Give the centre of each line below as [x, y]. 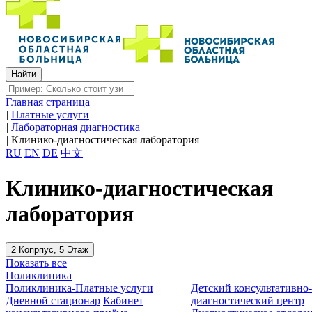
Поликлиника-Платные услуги [79, 288]
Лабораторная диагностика [76, 127]
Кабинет [123, 300]
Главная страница [48, 102]
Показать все [36, 263]
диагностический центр [248, 300]
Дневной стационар [53, 300]
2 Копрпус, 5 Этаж [50, 249]
